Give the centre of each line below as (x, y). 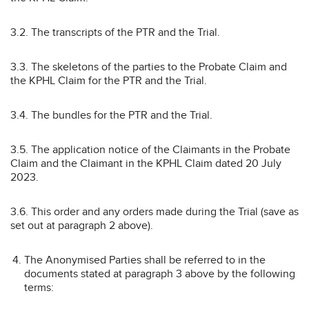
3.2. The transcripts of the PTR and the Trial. (115, 32)
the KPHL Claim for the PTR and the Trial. (109, 80)
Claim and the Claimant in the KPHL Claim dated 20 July (146, 163)
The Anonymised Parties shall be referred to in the (145, 260)
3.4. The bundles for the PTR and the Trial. (111, 115)
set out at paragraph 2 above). (82, 225)
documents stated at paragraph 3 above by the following (160, 273)
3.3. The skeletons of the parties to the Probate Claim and (149, 67)
